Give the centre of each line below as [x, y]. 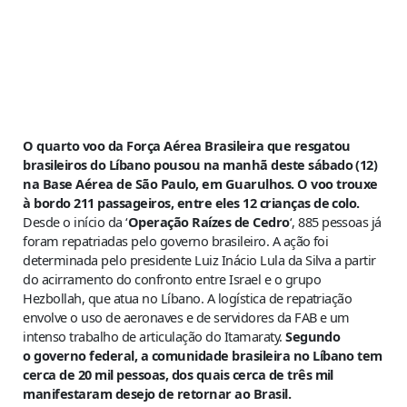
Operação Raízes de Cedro [208, 222]
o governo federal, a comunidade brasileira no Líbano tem [203, 356]
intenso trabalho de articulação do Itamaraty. [154, 337]
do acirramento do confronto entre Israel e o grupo [172, 279]
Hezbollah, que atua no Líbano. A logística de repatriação [188, 298]
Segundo [313, 337]
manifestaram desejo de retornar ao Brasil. [157, 394]
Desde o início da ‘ [75, 222]
